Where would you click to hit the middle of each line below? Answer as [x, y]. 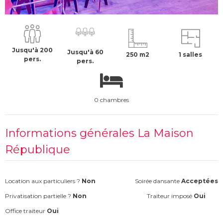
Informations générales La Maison [99, 133]
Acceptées [200, 181]
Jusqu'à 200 [33, 50]
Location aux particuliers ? [43, 181]
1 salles [191, 55]
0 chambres [111, 100]
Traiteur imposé [170, 196]
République [38, 150]
